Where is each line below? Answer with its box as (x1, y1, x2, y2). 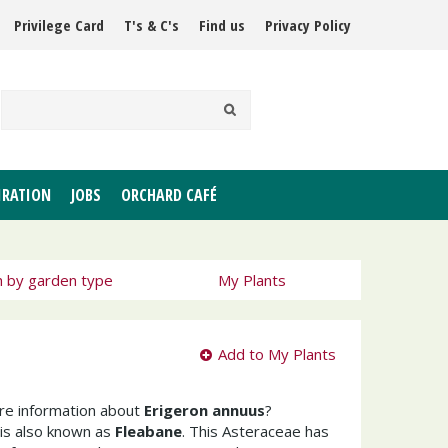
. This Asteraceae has (182, 421, 329, 441)
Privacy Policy (265, 15, 351, 35)
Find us (199, 15, 245, 35)
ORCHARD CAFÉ (121, 184, 217, 206)
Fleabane (115, 421, 182, 441)
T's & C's (124, 15, 179, 35)
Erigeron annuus (144, 400, 265, 420)
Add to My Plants (218, 344, 336, 364)
